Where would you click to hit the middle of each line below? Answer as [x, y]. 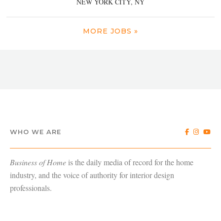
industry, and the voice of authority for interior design [92, 175]
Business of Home [38, 162]
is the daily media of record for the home [130, 162]
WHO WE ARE [36, 132]
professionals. [31, 188]
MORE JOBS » [110, 31]
